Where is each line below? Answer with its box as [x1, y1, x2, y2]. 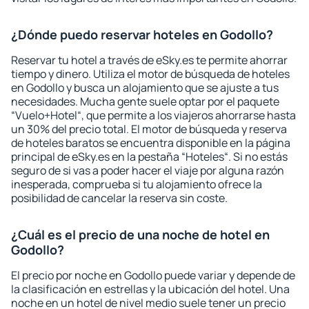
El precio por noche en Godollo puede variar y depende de [11, 268, 295, 283]
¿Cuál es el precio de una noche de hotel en [11, 226, 270, 243]
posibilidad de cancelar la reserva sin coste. [11, 190, 228, 206]
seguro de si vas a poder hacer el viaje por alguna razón [11, 163, 284, 178]
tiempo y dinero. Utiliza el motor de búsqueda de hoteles [11, 66, 290, 81]
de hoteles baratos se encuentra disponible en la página [11, 135, 290, 150]
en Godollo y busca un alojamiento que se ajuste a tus [11, 80, 279, 95]
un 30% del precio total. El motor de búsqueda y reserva [11, 121, 287, 137]
